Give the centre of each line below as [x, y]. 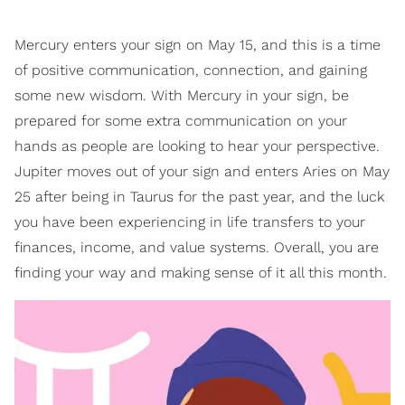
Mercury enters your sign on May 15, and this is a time [198, 45]
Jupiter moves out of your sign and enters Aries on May [202, 172]
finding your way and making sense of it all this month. [201, 273]
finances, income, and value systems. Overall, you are [197, 248]
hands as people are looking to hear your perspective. [197, 146]
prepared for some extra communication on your [181, 121]
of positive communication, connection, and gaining [191, 71]
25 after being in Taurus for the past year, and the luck [199, 197]
